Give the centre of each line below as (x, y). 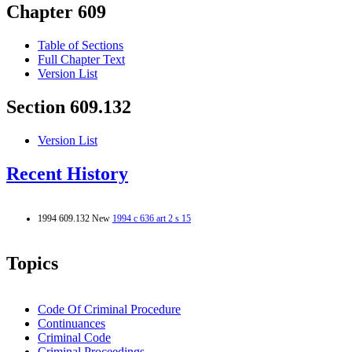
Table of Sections (81, 46)
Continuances (71, 323)
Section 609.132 (69, 107)
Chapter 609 (56, 12)
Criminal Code (74, 337)
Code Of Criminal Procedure (109, 309)
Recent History (67, 174)
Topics (32, 263)
